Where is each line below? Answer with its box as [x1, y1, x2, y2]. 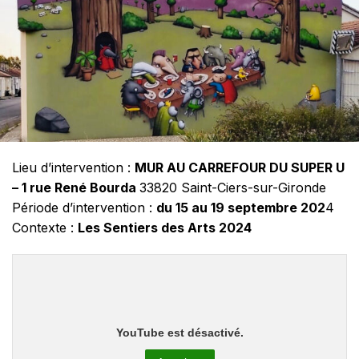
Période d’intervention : [12, 200, 156, 216]
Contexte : [12, 220, 78, 236]
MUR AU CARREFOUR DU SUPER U [135, 159, 345, 176]
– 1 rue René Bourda [12, 179, 139, 196]
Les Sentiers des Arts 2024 [78, 220, 252, 236]
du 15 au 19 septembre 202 [156, 200, 325, 216]
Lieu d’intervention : [12, 159, 135, 176]
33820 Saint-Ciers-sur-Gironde [139, 179, 326, 196]
